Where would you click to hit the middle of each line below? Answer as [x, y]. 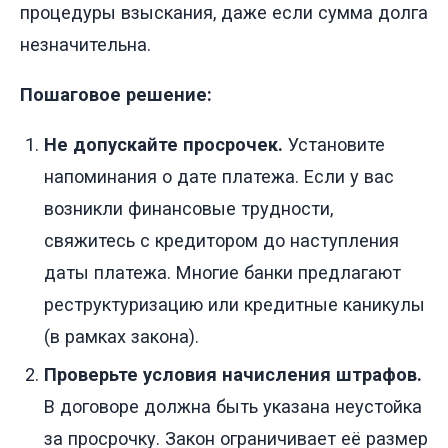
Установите [334, 145]
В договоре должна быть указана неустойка [233, 407]
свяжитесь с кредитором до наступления [221, 241]
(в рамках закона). [121, 337]
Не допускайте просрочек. [163, 145]
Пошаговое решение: [116, 95]
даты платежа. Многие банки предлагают [222, 273]
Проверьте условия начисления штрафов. [233, 375]
